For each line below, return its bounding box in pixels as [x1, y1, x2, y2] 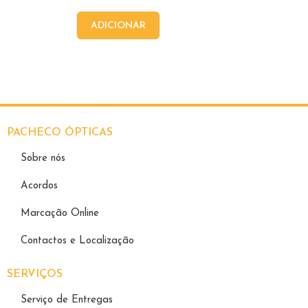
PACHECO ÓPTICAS [7, 127, 113, 139]
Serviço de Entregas [21, 295, 113, 306]
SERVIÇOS [7, 269, 63, 280]
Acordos [21, 181, 58, 192]
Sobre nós [21, 153, 65, 164]
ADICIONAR [91, 21, 146, 32]
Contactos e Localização [21, 236, 134, 247]
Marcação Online [21, 208, 99, 219]
